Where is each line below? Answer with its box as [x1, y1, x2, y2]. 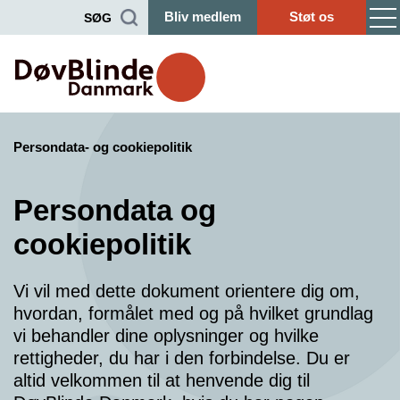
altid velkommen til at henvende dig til [13, 370, 310, 390]
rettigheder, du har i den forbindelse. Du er [13, 347, 350, 368]
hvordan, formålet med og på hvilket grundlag [13, 303, 373, 323]
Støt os [289, 9, 334, 24]
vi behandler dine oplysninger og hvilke [13, 325, 319, 346]
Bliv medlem [164, 9, 241, 24]
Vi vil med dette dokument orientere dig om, [13, 280, 360, 301]
